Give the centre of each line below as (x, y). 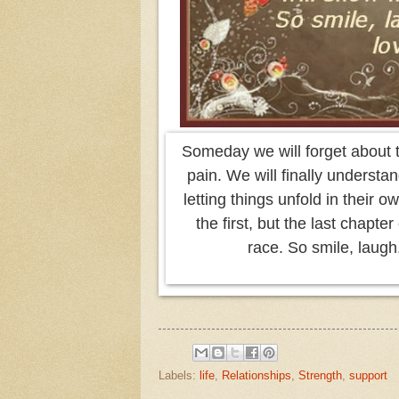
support (368, 376)
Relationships (256, 376)
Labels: (179, 376)
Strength (320, 376)
